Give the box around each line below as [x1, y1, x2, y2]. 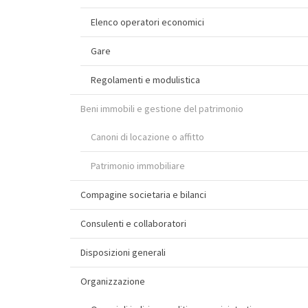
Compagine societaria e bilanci [80, 188, 206, 201]
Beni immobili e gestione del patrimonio [80, 102, 243, 115]
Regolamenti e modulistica [91, 74, 200, 86]
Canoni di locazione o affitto [91, 131, 204, 143]
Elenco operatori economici [91, 16, 204, 28]
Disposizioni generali [80, 246, 166, 258]
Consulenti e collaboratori [80, 217, 186, 230]
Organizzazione [80, 275, 145, 287]
